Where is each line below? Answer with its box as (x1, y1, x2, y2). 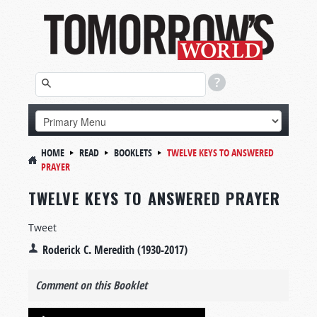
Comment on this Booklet (35, 277, 147, 293)
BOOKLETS (114, 146, 152, 159)
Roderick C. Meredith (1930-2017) (42, 242, 188, 258)
